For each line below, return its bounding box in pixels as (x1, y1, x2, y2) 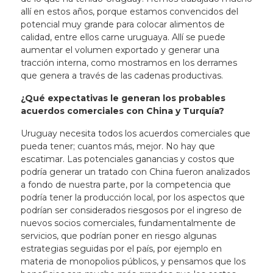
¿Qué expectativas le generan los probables (20, 93, 225, 104)
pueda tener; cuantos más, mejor (20, 141, 161, 152)
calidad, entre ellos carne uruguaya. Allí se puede (20, 32, 225, 43)
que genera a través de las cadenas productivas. (20, 70, 223, 81)
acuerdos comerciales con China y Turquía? (20, 105, 224, 116)
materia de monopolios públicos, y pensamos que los (20, 256, 246, 267)
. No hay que (161, 141, 215, 152)
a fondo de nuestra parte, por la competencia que (20, 179, 231, 190)
